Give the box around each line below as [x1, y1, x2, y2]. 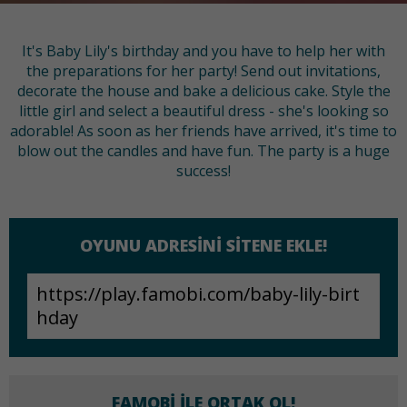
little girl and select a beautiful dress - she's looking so [18, 101, 389, 122]
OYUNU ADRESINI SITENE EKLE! [80, 234, 327, 257]
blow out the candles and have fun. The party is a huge [17, 141, 390, 162]
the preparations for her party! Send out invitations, [26, 61, 381, 82]
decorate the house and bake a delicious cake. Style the [16, 81, 391, 102]
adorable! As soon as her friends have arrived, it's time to [10, 121, 397, 142]
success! [176, 161, 231, 182]
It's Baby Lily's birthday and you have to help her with [22, 41, 385, 62]
